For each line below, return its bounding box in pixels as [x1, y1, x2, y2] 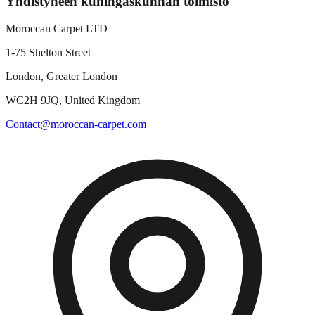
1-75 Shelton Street [6, 46, 91, 58]
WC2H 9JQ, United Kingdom [6, 94, 140, 106]
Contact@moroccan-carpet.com [6, 117, 146, 130]
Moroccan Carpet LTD [6, 22, 108, 34]
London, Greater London [6, 70, 117, 82]
